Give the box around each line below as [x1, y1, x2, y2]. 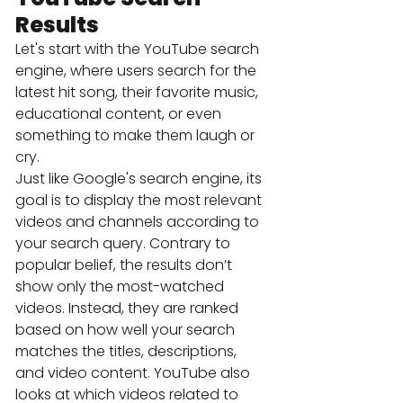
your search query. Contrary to [15, 232, 234, 254]
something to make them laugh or [15, 124, 258, 146]
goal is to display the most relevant [15, 189, 265, 210]
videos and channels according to [15, 210, 263, 232]
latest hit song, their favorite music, [15, 81, 262, 103]
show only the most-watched [15, 275, 228, 297]
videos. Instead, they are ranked [15, 297, 242, 318]
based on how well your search [15, 318, 238, 340]
